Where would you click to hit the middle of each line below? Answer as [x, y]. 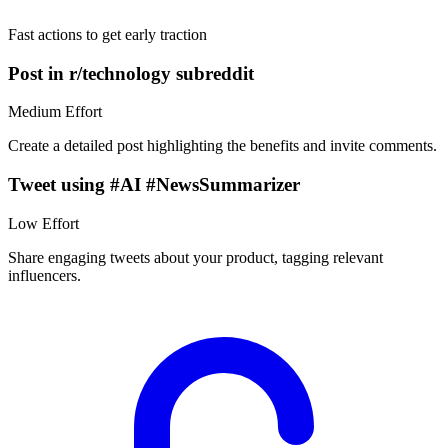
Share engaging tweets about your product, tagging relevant [195, 257]
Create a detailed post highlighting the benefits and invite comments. [222, 146]
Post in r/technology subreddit [131, 73]
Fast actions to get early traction [107, 34]
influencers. [44, 275]
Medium [34, 112]
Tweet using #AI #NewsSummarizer [154, 185]
